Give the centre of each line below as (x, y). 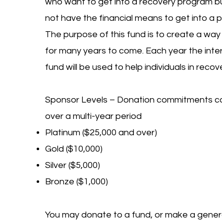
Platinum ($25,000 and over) (101, 133)
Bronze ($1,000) (76, 182)
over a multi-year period (93, 116)
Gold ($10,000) (74, 149)
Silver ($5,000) (72, 165)
